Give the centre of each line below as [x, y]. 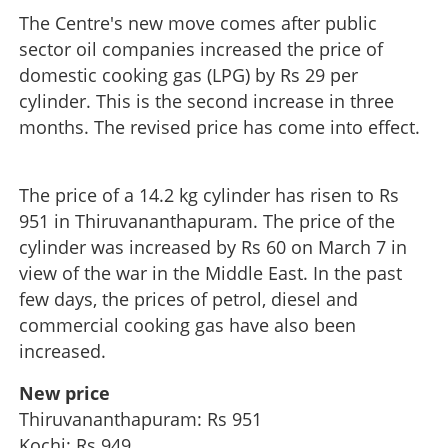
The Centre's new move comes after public [198, 22]
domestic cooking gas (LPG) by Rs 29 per [188, 74]
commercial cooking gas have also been [187, 324]
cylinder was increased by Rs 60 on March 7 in [213, 246]
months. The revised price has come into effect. [219, 126]
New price [64, 392]
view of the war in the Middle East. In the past [210, 272]
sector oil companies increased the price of [201, 48]
